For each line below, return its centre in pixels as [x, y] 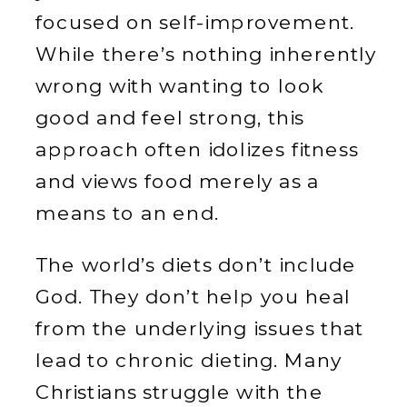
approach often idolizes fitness [198, 149]
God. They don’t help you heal [194, 297]
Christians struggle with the [179, 392]
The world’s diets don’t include [196, 265]
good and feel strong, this [170, 118]
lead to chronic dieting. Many [189, 361]
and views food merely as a [178, 181]
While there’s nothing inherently [206, 54]
